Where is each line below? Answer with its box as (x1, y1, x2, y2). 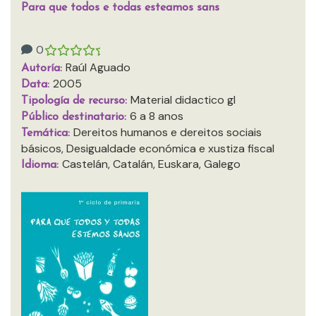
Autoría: (21, 63, 66, 74)
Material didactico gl (130, 92, 236, 107)
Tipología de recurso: (21, 95, 130, 107)
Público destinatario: (21, 111, 130, 123)
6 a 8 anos (130, 109, 183, 123)
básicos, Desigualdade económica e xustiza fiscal (21, 141, 274, 156)
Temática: (21, 128, 73, 139)
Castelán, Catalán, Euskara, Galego (62, 157, 241, 171)
